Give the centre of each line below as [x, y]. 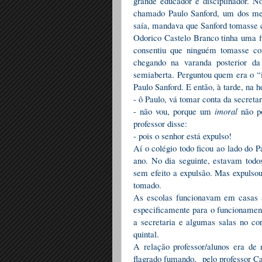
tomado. [147, 185]
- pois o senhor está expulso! [182, 136]
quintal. [148, 234]
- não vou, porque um [174, 111]
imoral [228, 111]
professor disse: [163, 124]
